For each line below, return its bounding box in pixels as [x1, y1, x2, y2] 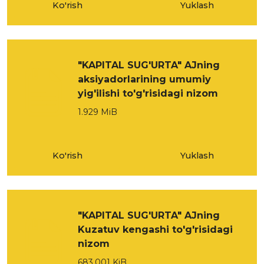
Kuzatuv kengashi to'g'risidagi [78, 224, 233, 235]
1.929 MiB [78, 107, 117, 117]
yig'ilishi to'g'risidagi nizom [78, 88, 218, 99]
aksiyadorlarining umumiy [78, 74, 211, 85]
